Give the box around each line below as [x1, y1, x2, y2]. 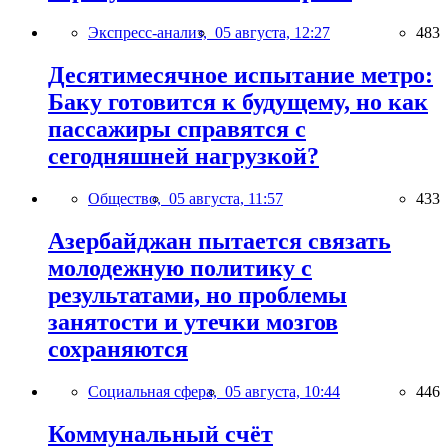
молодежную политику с [48, 254, 312, 281]
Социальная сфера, [88, 382, 225, 400]
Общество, [88, 189, 169, 207]
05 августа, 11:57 [169, 189, 283, 207]
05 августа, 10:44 [225, 382, 340, 400]
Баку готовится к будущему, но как [48, 88, 428, 115]
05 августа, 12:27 [215, 23, 330, 41]
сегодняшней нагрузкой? [48, 142, 319, 169]
